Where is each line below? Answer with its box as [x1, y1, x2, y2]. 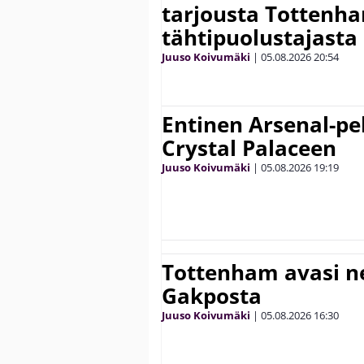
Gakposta [162, 281, 262, 311]
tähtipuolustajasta [162, 23, 357, 53]
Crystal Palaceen [162, 133, 336, 163]
